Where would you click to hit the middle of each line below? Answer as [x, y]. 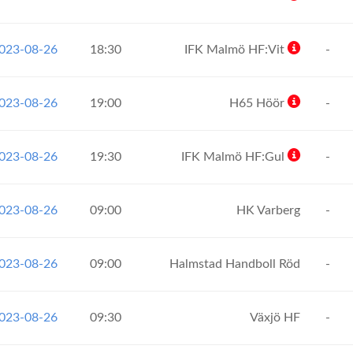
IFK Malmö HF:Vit [236, 50]
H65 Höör [258, 103]
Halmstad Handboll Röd [236, 264]
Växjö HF [277, 318]
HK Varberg [270, 210]
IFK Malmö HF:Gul [234, 157]
